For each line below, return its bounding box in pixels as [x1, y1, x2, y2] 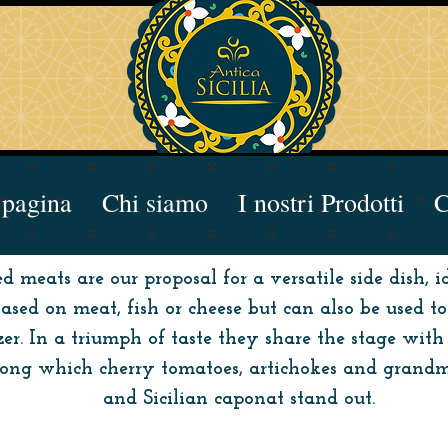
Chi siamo [102, 185, 208, 219]
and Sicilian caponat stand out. [102, 389, 375, 409]
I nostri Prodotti [238, 185, 404, 219]
